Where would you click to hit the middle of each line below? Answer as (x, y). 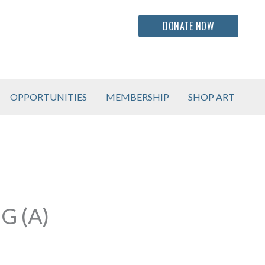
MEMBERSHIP (138, 96)
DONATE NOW (188, 26)
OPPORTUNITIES (49, 96)
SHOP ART (211, 96)
